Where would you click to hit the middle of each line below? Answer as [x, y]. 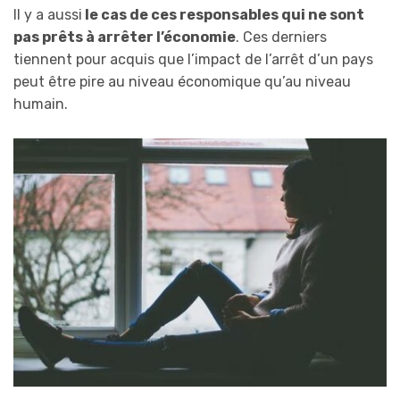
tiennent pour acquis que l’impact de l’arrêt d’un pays [193, 60]
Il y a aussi [48, 15]
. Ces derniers [281, 37]
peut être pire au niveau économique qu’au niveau [182, 82]
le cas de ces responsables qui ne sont [223, 15]
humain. [41, 104]
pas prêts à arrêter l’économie [125, 37]
